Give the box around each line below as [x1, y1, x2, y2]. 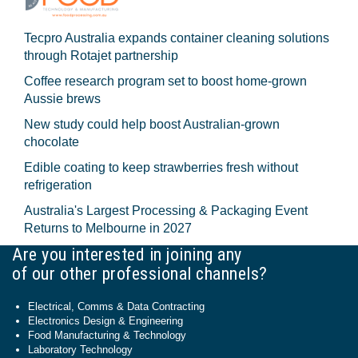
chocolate [24, 135, 79, 149]
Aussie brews [24, 92, 101, 106]
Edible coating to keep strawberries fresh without [24, 161, 298, 175]
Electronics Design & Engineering [28, 315, 183, 328]
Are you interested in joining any [12, 245, 242, 265]
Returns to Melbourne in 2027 [24, 221, 192, 236]
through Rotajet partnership [24, 49, 178, 63]
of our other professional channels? [12, 264, 268, 284]
